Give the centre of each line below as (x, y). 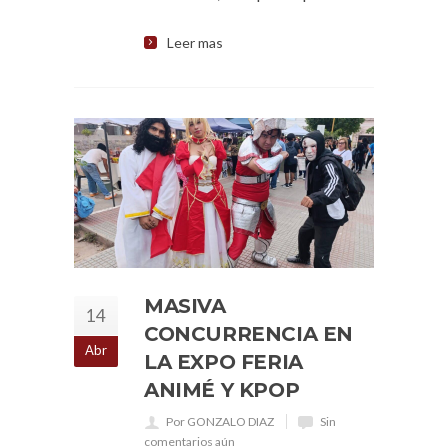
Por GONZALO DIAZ (220, 421)
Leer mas (195, 42)
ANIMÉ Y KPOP (222, 390)
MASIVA (185, 306)
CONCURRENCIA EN (249, 334)
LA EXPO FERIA (223, 362)
